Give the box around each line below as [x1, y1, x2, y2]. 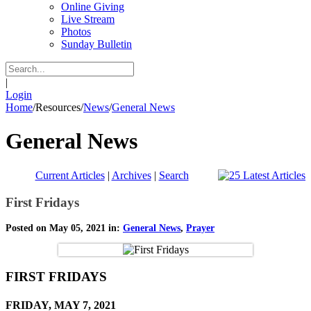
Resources [35, 101, 81, 113]
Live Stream [61, 13, 115, 25]
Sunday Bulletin [61, 38, 132, 50]
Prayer [186, 223, 215, 234]
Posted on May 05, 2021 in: [6, 223, 123, 234]
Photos [61, 26, 91, 37]
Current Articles [35, 169, 105, 181]
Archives [111, 169, 151, 181]
